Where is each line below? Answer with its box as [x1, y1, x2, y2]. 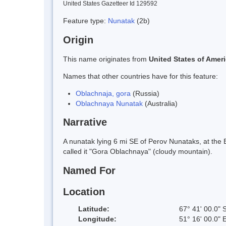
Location [63, 186, 105, 197]
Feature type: [63, 16, 108, 25]
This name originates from [63, 54, 149, 63]
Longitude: [78, 214, 117, 223]
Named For [63, 165, 116, 177]
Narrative [63, 117, 107, 128]
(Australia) [143, 99, 178, 107]
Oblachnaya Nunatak [76, 99, 143, 107]
